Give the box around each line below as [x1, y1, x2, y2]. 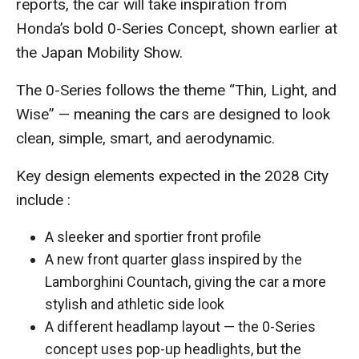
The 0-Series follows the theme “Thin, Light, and [16, 80, 337, 99]
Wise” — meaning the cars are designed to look [16, 104, 330, 123]
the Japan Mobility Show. [16, 42, 183, 62]
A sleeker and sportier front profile [45, 228, 261, 245]
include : [16, 190, 71, 209]
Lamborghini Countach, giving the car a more [45, 272, 326, 290]
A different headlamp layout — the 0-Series [45, 317, 316, 335]
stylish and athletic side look [45, 295, 224, 313]
